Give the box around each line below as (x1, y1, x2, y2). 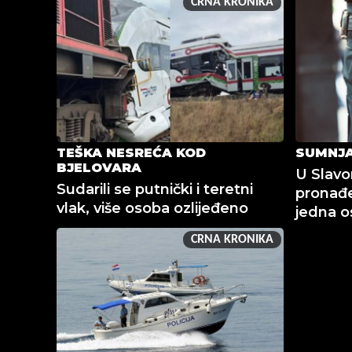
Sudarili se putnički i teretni (57, 180, 253, 198)
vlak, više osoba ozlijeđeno (57, 199, 248, 217)
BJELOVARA (57, 159, 141, 175)
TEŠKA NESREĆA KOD (57, 145, 206, 160)
